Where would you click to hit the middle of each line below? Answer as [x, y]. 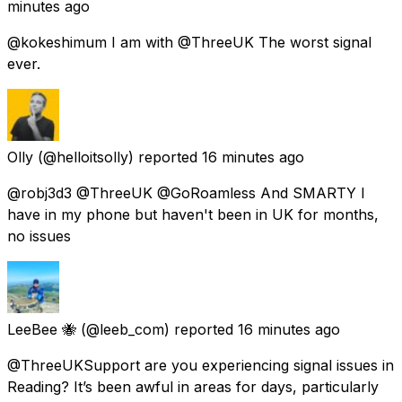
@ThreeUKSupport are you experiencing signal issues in [201, 365]
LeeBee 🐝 [42, 329]
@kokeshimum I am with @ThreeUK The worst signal [189, 42]
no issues [39, 236]
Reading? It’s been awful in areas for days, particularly [193, 386]
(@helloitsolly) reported [118, 157]
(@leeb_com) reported [157, 329]
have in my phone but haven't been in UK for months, [193, 214]
